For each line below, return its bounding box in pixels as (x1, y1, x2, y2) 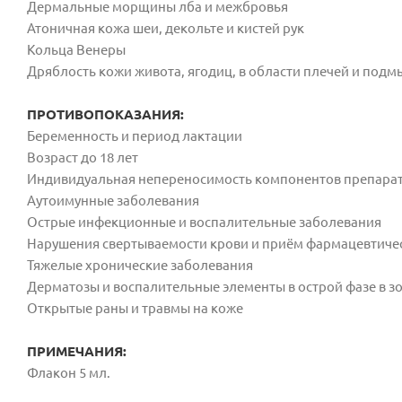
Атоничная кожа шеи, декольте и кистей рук (27, 20, 304, 36)
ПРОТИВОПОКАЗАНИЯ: (27, 106, 184, 122)
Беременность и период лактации (27, 127, 242, 144)
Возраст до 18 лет (27, 149, 138, 165)
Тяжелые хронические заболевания (27, 257, 253, 273)
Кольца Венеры (27, 41, 126, 57)
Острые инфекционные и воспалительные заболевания (27, 214, 381, 230)
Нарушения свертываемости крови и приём (27, 235, 306, 251)
